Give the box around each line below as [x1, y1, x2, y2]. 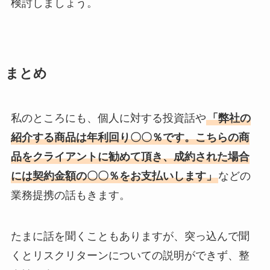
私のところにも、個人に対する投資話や [10, 112, 206, 125]
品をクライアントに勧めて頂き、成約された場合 [10, 151, 250, 163]
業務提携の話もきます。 [10, 189, 130, 202]
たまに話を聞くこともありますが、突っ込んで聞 [10, 230, 250, 243]
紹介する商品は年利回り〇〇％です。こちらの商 [10, 131, 250, 144]
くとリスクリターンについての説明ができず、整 [10, 250, 250, 262]
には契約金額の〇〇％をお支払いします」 [10, 170, 217, 183]
